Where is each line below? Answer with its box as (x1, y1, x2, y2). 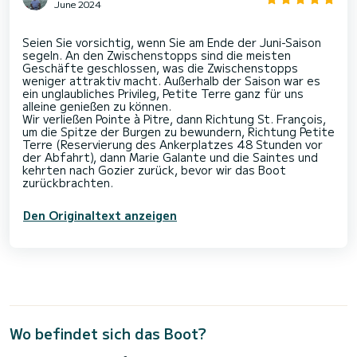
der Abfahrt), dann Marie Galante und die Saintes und (22, 149, 318, 166)
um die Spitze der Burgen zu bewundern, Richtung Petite (22, 124, 335, 140)
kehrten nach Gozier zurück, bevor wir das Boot (22, 162, 286, 178)
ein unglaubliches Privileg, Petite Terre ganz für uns (22, 85, 304, 102)
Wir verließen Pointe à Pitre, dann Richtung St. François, (22, 111, 326, 127)
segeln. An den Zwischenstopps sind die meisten (22, 47, 291, 64)
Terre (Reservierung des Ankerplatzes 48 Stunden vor (22, 136, 323, 153)
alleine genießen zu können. (22, 98, 171, 115)
